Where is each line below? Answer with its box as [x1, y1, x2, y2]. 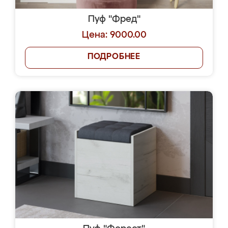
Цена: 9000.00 [81, 31, 147, 40]
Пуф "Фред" [88, 15, 140, 24]
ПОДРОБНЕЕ [87, 53, 141, 61]
